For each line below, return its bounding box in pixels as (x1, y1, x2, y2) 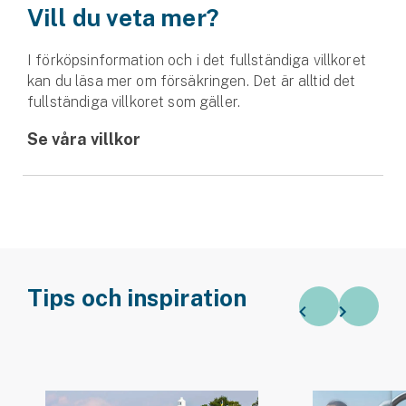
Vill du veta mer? (27, 3, 219, 32)
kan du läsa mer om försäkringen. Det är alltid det (27, 72, 356, 90)
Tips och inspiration (27, 283, 246, 312)
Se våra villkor (27, 129, 140, 149)
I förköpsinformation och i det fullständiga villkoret (27, 51, 366, 69)
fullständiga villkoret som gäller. (27, 92, 241, 111)
